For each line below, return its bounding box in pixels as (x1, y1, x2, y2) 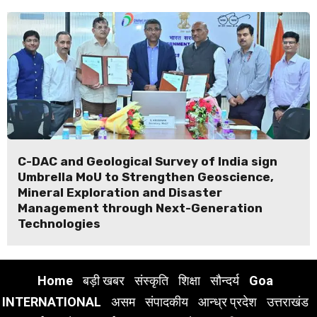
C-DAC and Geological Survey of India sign (18, 154, 277, 168)
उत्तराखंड (266, 294, 309, 309)
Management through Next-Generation (18, 200, 263, 215)
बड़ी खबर (82, 272, 125, 288)
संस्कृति (134, 272, 168, 288)
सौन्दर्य (209, 272, 239, 288)
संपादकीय (144, 294, 188, 309)
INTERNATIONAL (1, 294, 101, 309)
